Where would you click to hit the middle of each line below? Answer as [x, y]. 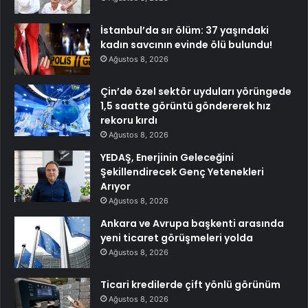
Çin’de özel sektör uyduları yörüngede [196, 92]
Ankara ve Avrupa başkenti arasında [192, 224]
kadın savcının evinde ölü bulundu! [186, 45]
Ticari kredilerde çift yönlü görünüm [190, 285]
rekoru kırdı [129, 121]
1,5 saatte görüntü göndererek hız [186, 106]
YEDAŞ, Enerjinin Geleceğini [167, 158]
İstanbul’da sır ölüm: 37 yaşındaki [185, 31]
